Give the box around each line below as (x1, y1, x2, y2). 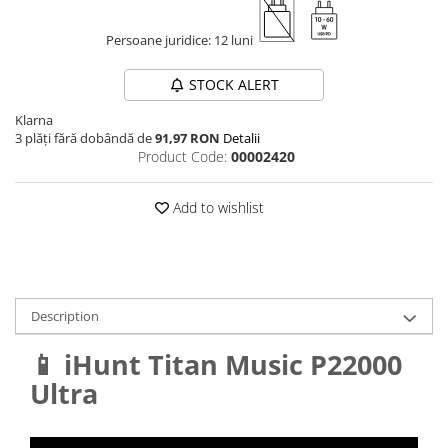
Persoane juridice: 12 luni (105, 30, 256, 49)
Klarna (15, 110, 53, 129)
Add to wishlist (168, 197, 264, 217)
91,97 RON (155, 128, 220, 147)
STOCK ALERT (188, 74, 279, 94)
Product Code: (138, 146, 227, 166)
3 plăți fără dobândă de (15, 128, 155, 147)
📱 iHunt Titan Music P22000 (30, 345, 402, 383)
